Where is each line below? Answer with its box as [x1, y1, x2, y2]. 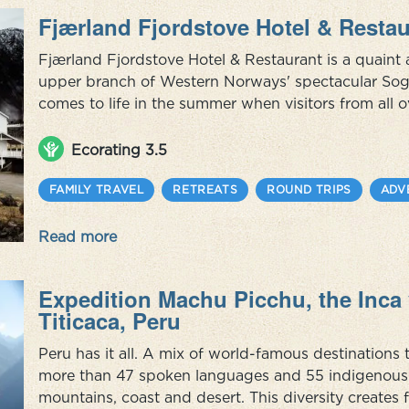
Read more [37, 228, 117, 245]
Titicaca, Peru [37, 305, 181, 336]
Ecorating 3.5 [70, 142, 167, 158]
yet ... [37, 139, 76, 155]
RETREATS [173, 184, 238, 195]
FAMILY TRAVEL [48, 184, 144, 195]
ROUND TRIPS [267, 184, 351, 195]
